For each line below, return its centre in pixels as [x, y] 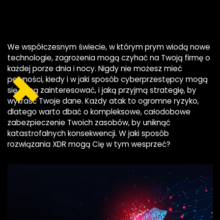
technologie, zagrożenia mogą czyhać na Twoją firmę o [109, 58]
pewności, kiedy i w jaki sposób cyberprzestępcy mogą [108, 79]
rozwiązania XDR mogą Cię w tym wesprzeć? [89, 144]
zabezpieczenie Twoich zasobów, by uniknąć [89, 123]
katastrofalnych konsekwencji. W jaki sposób [88, 133]
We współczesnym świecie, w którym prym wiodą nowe [109, 47]
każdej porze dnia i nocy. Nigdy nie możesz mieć [95, 69]
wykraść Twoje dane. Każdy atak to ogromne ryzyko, [103, 101]
